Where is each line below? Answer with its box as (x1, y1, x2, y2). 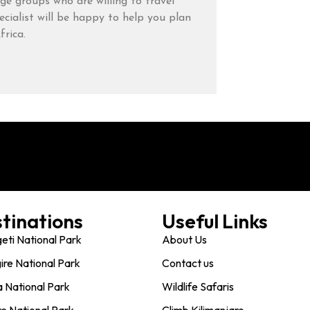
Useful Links (162, 209, 268, 234)
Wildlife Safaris (162, 280, 234, 294)
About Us (162, 232, 207, 247)
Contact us (162, 256, 214, 271)
